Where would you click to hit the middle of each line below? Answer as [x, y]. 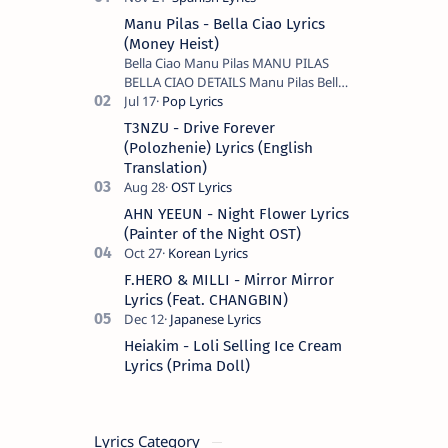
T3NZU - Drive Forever [199, 127]
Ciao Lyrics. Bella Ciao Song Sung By [230, 100]
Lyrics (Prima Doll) [187, 365]
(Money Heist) [171, 43]
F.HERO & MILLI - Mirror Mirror [229, 279]
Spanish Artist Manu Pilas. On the [222, 119]
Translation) [165, 167]
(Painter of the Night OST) [212, 233]
